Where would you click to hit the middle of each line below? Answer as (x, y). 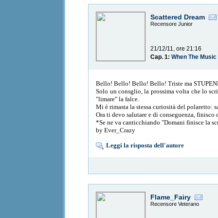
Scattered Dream (178, 17)
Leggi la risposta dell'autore (145, 145)
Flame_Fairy (171, 197)
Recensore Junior (172, 24)
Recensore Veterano (175, 204)
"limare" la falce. (118, 99)
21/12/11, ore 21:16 (176, 49)
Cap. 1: (161, 57)
